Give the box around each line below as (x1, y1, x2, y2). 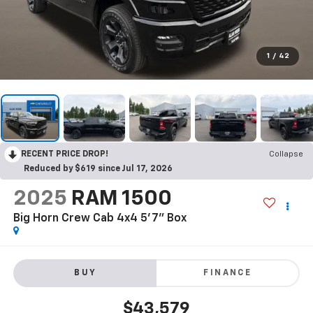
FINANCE (203, 269, 252, 278)
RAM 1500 (71, 188, 172, 210)
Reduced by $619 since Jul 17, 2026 (24, 164, 173, 173)
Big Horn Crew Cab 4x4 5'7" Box (13, 212, 187, 224)
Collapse (269, 150, 303, 159)
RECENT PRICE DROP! (21, 150, 108, 159)
